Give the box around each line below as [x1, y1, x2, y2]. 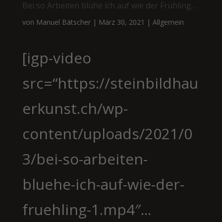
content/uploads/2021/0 [22, 123, 192, 144]
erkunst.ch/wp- [22, 98, 128, 118]
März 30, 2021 [98, 17, 145, 27]
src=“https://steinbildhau [22, 73, 198, 93]
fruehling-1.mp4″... [22, 199, 151, 220]
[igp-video [22, 48, 91, 68]
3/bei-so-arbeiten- [22, 149, 148, 169]
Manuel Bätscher [36, 17, 91, 27]
